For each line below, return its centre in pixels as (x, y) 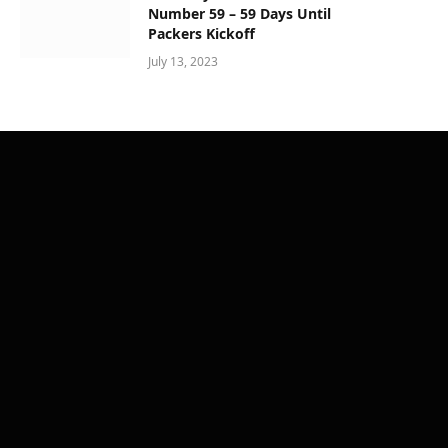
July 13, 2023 (183, 62)
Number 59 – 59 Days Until (239, 14)
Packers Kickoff (201, 34)
